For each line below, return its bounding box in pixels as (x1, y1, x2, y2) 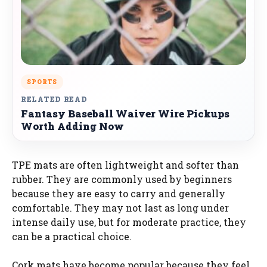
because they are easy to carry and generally (12, 187, 225, 200)
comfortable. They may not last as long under (12, 201, 229, 214)
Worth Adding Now (21, 119, 124, 133)
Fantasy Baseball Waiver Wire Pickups (21, 106, 229, 120)
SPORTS (27, 77, 57, 86)
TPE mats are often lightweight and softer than (12, 158, 239, 171)
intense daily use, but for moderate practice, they (12, 215, 246, 228)
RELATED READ (21, 94, 88, 104)
